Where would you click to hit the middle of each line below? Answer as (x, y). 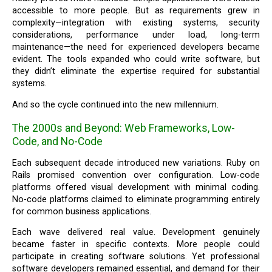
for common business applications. (82, 211)
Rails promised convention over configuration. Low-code (136, 175)
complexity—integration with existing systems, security (136, 23)
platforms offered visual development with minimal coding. (136, 187)
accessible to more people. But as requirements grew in (136, 11)
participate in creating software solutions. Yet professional (136, 257)
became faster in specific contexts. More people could (136, 245)
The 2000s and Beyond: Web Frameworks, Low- (124, 128)
